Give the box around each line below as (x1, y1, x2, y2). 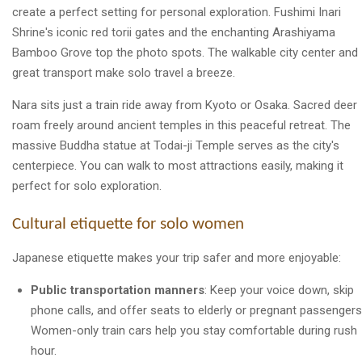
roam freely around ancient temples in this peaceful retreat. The (12, 117, 351, 133)
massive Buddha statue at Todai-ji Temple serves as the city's (12, 137, 339, 153)
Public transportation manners (30, 283, 204, 298)
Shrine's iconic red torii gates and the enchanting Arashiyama (12, 24, 335, 40)
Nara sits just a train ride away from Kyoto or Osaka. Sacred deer (12, 97, 357, 112)
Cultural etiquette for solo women (12, 217, 244, 234)
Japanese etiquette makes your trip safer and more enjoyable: (12, 250, 341, 266)
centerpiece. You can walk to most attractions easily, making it (12, 158, 343, 173)
